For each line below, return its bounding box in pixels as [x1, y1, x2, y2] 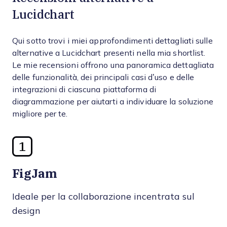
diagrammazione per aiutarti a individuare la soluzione [12, 97, 214, 106]
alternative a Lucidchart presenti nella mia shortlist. [12, 49, 206, 57]
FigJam [12, 164, 57, 182]
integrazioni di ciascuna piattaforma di [12, 85, 156, 94]
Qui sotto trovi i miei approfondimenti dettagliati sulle [12, 36, 213, 45]
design [12, 206, 41, 216]
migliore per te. [12, 109, 68, 118]
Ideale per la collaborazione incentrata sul [12, 192, 195, 202]
